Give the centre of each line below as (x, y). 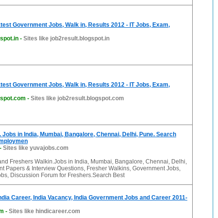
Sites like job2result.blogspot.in (66, 38)
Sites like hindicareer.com (45, 211)
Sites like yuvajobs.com (36, 148)
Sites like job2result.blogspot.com (77, 98)
